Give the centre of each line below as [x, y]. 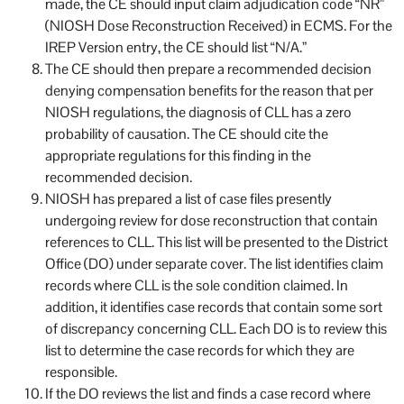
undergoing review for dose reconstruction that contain [211, 221]
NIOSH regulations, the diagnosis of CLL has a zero [198, 113]
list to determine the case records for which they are [200, 351]
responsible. [81, 372]
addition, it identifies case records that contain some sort [214, 308]
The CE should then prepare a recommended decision [208, 69]
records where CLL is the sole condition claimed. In [197, 286]
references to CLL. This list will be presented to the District [216, 243]
